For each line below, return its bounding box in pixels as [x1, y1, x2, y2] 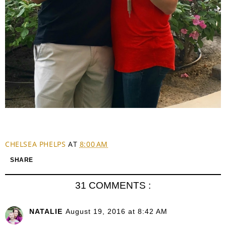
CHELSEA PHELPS [5, 139, 68, 149]
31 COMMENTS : [75, 180, 151, 191]
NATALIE [29, 207, 63, 216]
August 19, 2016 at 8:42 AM [66, 207, 167, 216]
